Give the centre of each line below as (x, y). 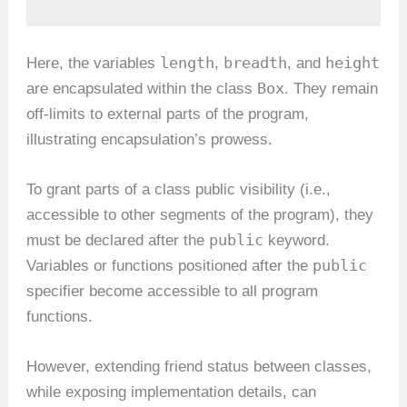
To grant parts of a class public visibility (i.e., (179, 190)
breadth (256, 63)
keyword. (297, 241)
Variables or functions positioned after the (170, 266)
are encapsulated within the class (142, 89)
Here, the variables (94, 63)
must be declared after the (118, 241)
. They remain (332, 89)
